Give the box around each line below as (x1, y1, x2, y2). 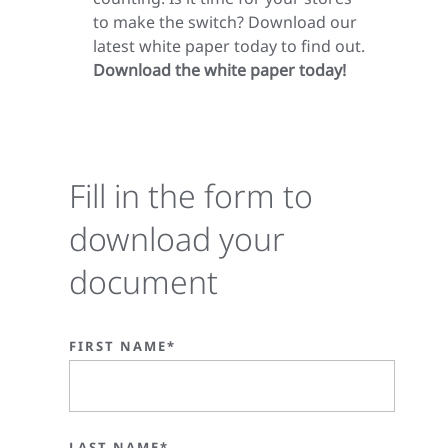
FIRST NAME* (69, 337, 176, 356)
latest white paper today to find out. (93, 35, 365, 58)
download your (69, 217, 285, 261)
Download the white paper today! (93, 59, 346, 82)
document (69, 260, 218, 304)
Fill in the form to (69, 174, 313, 218)
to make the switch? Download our (93, 11, 357, 34)
